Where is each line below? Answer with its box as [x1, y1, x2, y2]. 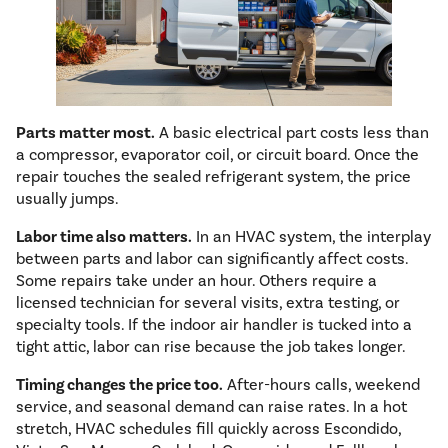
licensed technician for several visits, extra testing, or [16, 293, 400, 313]
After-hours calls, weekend [223, 375, 420, 395]
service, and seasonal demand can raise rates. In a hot [16, 397, 407, 417]
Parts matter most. [16, 123, 155, 144]
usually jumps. [16, 189, 119, 209]
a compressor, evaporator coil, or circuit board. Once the [16, 145, 419, 165]
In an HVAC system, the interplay [192, 227, 431, 247]
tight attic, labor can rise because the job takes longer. [16, 337, 406, 357]
